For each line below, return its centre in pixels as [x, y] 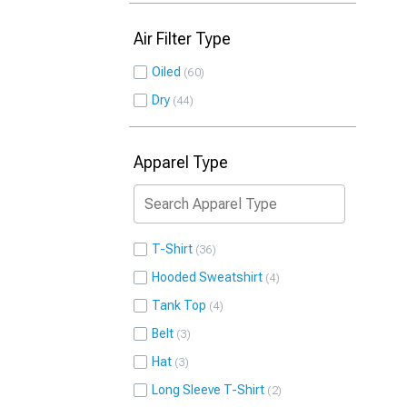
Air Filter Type [182, 39]
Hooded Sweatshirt [207, 277]
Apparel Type [181, 162]
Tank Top [179, 305]
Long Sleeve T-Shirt [208, 390]
